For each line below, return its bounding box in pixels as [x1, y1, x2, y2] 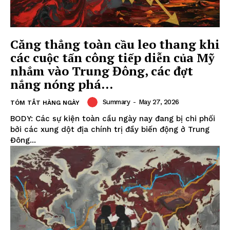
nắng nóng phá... [10, 75, 113, 92]
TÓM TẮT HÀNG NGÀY [10, 99, 80, 106]
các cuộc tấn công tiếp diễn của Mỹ [10, 49, 215, 66]
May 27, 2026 [138, 98, 179, 106]
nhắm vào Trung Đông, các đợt [10, 62, 193, 79]
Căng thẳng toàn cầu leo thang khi [10, 35, 220, 52]
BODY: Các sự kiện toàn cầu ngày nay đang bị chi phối [10, 113, 215, 123]
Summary [102, 98, 130, 106]
